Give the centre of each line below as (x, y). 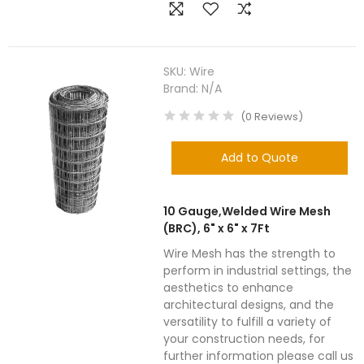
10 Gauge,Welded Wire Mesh (247, 211)
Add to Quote (260, 158)
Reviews (275, 117)
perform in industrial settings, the (258, 271)
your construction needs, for (245, 339)
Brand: (183, 89)
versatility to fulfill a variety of (248, 322)
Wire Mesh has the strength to (250, 253)
